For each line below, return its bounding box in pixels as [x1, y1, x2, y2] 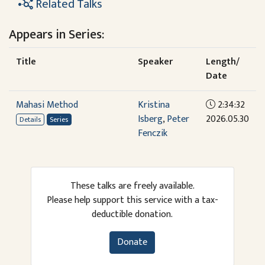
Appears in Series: [9, 24, 104, 46]
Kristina [138, 97, 170, 114]
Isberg [138, 111, 163, 128]
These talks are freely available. [70, 178, 195, 195]
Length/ [206, 54, 240, 70]
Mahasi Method [16, 97, 78, 114]
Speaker [138, 54, 173, 70]
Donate [117, 234, 148, 251]
